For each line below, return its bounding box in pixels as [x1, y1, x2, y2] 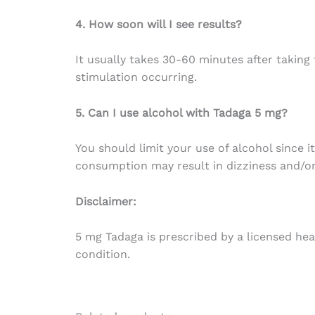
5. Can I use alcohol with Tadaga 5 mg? [75, 105, 288, 120]
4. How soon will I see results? [75, 17, 242, 31]
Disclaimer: [75, 194, 136, 208]
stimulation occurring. [75, 70, 197, 84]
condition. [75, 247, 130, 262]
